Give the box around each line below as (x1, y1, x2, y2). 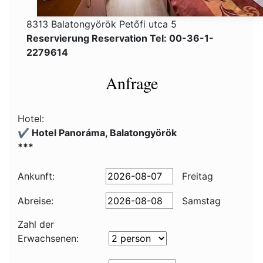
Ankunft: (18, 170, 55, 182)
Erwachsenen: (18, 232, 79, 244)
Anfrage (105, 72, 158, 94)
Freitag (179, 170, 213, 182)
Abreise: (18, 195, 53, 207)
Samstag (179, 195, 221, 207)
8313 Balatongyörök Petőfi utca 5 (26, 18, 177, 30)
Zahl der (18, 218, 54, 230)
